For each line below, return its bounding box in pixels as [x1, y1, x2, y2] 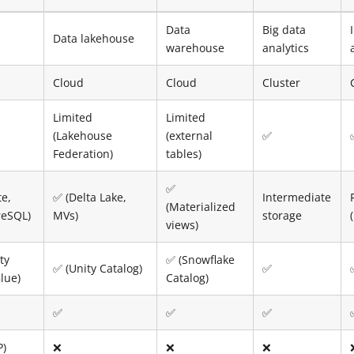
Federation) [53, 145, 114, 161]
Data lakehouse [53, 30, 135, 46]
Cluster [262, 74, 301, 90]
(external [166, 127, 213, 143]
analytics [262, 40, 310, 55]
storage [262, 207, 303, 223]
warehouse [166, 40, 225, 55]
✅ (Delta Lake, [53, 189, 127, 205]
